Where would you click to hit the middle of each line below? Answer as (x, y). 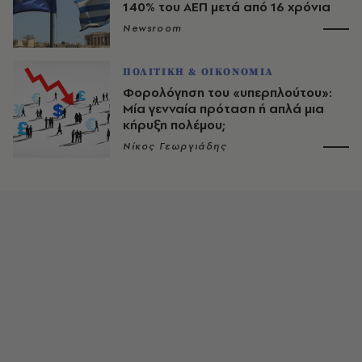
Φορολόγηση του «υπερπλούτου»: (227, 92)
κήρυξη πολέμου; (174, 124)
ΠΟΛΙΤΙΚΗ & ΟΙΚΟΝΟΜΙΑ (198, 72)
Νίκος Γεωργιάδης (175, 146)
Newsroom (153, 28)
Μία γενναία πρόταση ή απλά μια (223, 108)
